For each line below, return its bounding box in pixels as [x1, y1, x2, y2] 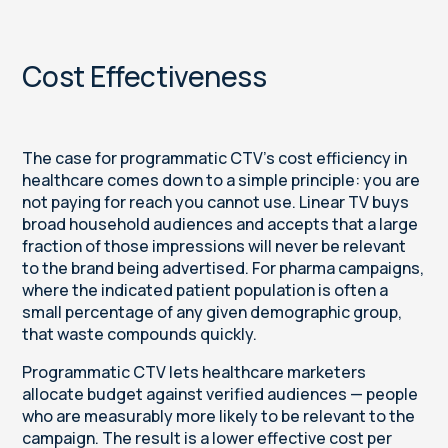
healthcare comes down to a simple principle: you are [22, 169, 421, 192]
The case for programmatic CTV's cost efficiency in [22, 147, 408, 170]
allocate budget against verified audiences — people [22, 383, 419, 406]
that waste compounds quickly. [22, 323, 258, 346]
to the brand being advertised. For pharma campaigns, [22, 257, 425, 280]
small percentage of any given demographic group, [22, 301, 403, 324]
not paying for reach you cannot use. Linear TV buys [22, 191, 410, 214]
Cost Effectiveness [22, 57, 267, 96]
